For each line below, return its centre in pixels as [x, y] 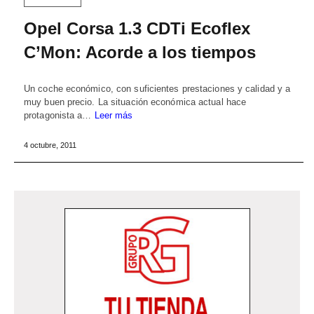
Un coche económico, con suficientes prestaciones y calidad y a [157, 89]
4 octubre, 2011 [50, 145]
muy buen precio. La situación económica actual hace [135, 102]
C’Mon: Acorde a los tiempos [140, 53]
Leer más [114, 116]
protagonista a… [59, 116]
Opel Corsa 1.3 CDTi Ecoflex [137, 29]
